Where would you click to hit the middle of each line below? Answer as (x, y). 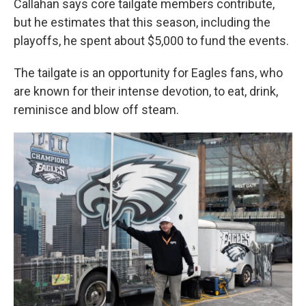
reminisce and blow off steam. (96, 110)
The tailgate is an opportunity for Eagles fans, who (148, 73)
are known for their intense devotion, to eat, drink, (146, 91)
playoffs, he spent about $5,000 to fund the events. (151, 41)
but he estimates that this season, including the (142, 22)
